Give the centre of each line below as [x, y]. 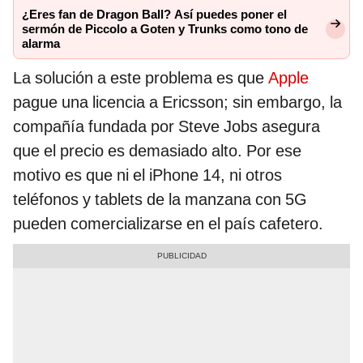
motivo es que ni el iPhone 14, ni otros [147, 175]
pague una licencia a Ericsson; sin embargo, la [177, 102]
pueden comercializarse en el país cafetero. [168, 224]
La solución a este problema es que [141, 78]
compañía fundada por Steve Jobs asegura [167, 127]
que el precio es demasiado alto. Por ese [157, 151]
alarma [41, 44]
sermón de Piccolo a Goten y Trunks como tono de [165, 30]
